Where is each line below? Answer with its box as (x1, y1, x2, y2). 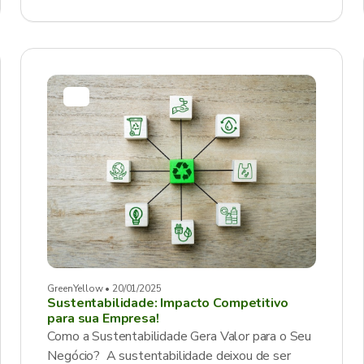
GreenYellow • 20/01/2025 (47, 282, 162, 295)
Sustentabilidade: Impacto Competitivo (47, 294, 288, 312)
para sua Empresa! (47, 310, 159, 327)
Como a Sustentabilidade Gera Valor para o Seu (47, 327, 312, 345)
